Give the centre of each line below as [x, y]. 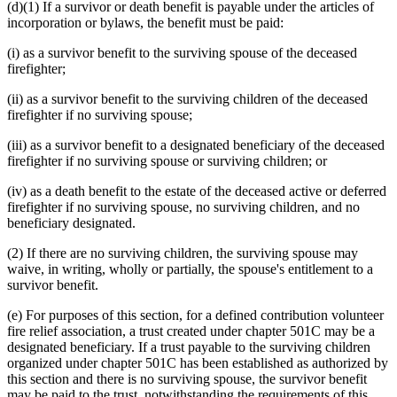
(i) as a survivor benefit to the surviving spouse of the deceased [182, 53]
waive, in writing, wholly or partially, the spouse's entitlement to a [190, 269]
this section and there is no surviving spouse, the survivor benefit [187, 379]
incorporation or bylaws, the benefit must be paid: [145, 23]
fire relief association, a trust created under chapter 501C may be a [191, 331]
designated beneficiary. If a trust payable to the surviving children [189, 347]
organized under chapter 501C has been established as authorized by [198, 363]
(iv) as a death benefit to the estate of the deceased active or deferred [197, 191]
